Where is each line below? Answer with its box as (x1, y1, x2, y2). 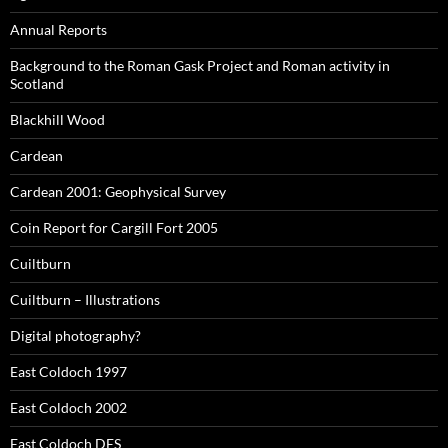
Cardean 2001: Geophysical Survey (10, 183, 226, 201)
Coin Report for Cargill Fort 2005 (10, 219, 218, 237)
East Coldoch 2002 (10, 399, 127, 417)
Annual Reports (10, 21, 107, 39)
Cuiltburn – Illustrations (10, 291, 160, 309)
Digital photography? (10, 327, 141, 345)
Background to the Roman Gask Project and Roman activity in (10, 57, 390, 75)
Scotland (10, 75, 64, 93)
